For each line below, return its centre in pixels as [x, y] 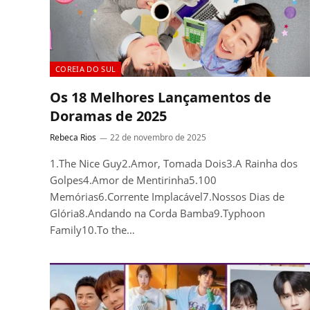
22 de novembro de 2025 [158, 137]
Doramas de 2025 [108, 116]
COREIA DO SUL [86, 69]
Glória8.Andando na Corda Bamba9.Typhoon [157, 213]
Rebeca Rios [73, 137]
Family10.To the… [92, 229]
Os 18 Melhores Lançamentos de [161, 97]
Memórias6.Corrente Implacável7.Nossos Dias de [167, 196]
